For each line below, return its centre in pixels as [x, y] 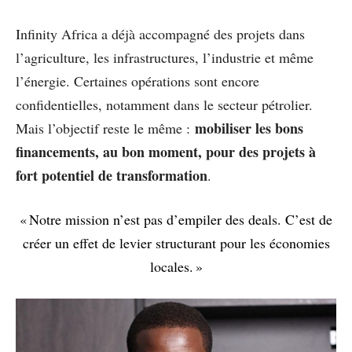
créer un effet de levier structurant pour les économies [176, 242]
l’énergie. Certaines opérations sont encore [137, 81]
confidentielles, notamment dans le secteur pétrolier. [164, 104]
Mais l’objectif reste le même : [105, 128]
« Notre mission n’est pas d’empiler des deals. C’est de [176, 219]
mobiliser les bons [249, 128]
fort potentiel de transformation [112, 175]
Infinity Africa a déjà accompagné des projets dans [160, 33]
